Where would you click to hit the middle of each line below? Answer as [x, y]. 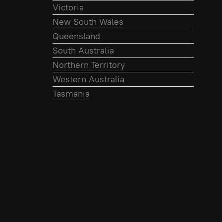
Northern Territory [89, 65]
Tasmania [71, 94]
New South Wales [88, 22]
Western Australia [88, 79]
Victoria [68, 7]
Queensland [76, 36]
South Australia [83, 51]
